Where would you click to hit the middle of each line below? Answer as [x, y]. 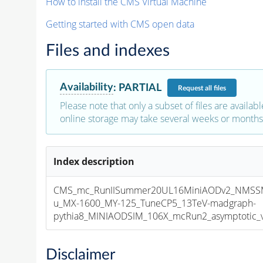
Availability [86, 87]
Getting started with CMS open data [120, 24]
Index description [94, 162]
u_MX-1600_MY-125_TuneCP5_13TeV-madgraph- [155, 203]
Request [191, 88]
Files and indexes [107, 51]
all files [215, 88]
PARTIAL [140, 87]
